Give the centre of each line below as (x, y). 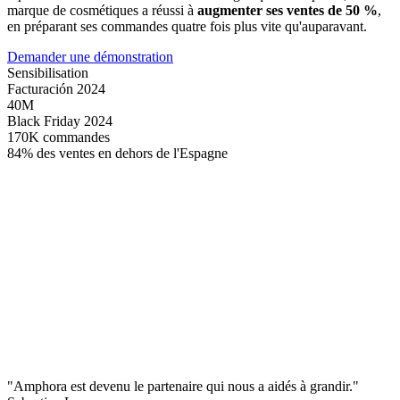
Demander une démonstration (90, 56)
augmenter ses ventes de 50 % (287, 10)
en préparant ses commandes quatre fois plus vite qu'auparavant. (187, 26)
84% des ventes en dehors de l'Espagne (117, 153)
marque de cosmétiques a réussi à (102, 10)
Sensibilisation (48, 72)
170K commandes (58, 137)
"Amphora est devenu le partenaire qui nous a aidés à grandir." (183, 387)
